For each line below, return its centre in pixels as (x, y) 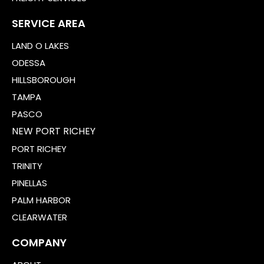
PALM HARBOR (41, 200)
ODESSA (29, 63)
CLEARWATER (39, 217)
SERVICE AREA (49, 23)
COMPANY (39, 242)
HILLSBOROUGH (44, 80)
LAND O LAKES (40, 46)
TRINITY (27, 166)
